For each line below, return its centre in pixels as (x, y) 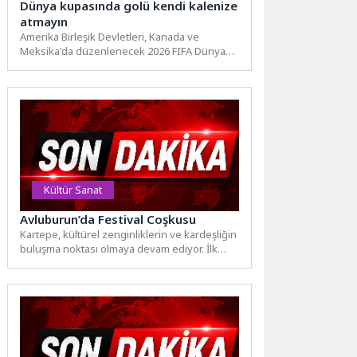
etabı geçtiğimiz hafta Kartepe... (95, 263)
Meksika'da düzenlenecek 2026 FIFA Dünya (123, 51)
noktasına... (47, 80)
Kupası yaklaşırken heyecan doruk (102, 66)
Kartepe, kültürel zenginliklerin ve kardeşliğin (129, 234)
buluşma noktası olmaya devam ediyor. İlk (119, 248)
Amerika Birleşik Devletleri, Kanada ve (110, 37)
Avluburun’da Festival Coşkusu (108, 219)
